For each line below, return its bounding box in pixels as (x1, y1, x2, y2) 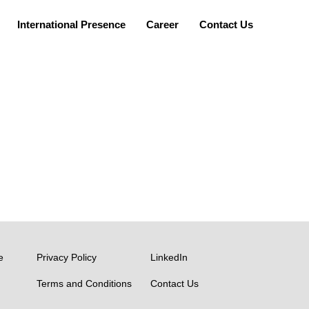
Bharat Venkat (20, 86, 107, 103)
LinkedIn (150, 252, 188, 263)
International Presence (17, 19, 126, 31)
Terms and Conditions (36, 278, 132, 290)
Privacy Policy (36, 252, 97, 263)
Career (146, 19, 179, 31)
